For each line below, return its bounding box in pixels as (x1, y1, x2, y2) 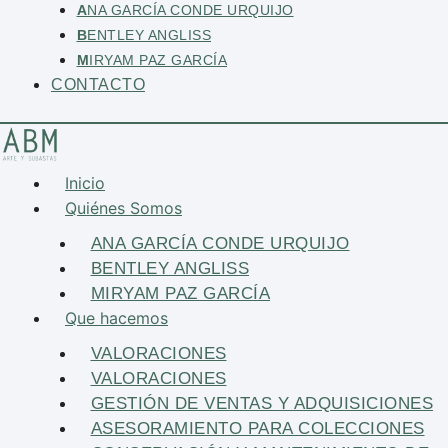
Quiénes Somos (65, 198, 182, 219)
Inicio (65, 173, 105, 194)
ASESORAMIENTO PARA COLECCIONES (90, 419, 425, 439)
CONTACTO (51, 75, 145, 93)
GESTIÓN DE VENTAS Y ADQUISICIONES (90, 394, 433, 414)
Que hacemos (65, 308, 168, 329)
